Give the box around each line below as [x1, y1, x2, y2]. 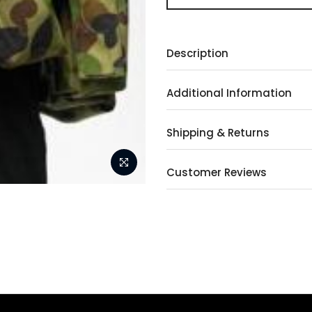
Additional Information [166, 86, 292, 100]
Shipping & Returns [166, 125, 270, 140]
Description [166, 46, 228, 61]
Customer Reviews [166, 165, 267, 180]
